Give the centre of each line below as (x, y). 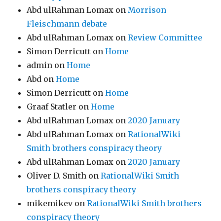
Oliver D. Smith (57, 176)
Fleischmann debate (67, 24)
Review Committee (165, 37)
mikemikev (50, 203)
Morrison (147, 10)
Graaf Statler (52, 107)
